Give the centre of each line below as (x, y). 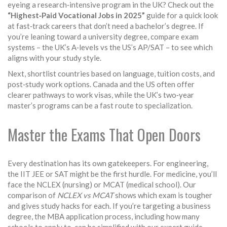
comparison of (32, 195)
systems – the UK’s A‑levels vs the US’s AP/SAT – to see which (110, 47)
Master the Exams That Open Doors (104, 135)
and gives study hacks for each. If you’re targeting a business (109, 206)
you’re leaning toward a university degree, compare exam (103, 36)
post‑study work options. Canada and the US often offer (101, 84)
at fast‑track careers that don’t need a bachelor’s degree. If (106, 26)
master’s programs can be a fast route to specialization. (100, 105)
